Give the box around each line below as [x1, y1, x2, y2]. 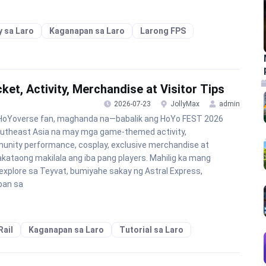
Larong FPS [140, 26, 186, 36]
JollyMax [170, 100, 199, 108]
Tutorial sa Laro [119, 225, 183, 235]
